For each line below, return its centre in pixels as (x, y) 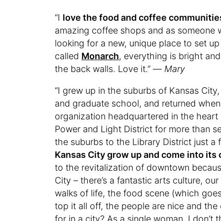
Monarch (100, 56)
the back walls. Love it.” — (110, 69)
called (68, 56)
